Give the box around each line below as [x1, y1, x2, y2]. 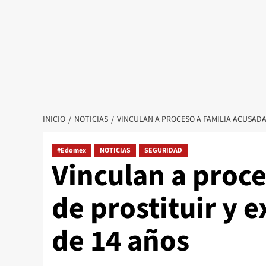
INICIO [43, 113, 65, 126]
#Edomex [57, 145, 86, 156]
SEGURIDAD [144, 145, 182, 156]
